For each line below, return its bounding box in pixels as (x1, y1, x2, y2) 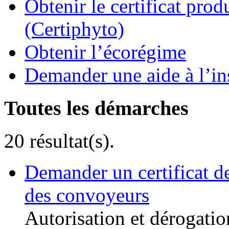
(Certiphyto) (25, 17, 124, 40)
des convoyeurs (25, 184, 149, 207)
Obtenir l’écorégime (25, 40, 186, 63)
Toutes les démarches (4, 96, 189, 120)
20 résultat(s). (4, 130, 114, 152)
